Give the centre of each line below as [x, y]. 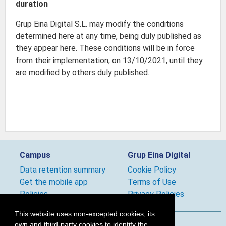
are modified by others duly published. [82, 72]
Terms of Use [152, 182]
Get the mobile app [54, 182]
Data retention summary [63, 170]
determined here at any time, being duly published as [108, 36]
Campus [35, 155]
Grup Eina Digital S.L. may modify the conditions [100, 24]
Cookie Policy [152, 170]
